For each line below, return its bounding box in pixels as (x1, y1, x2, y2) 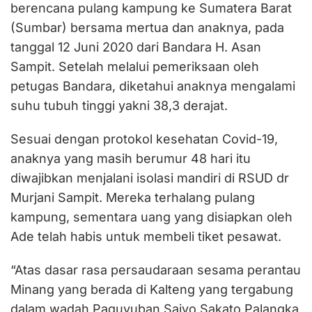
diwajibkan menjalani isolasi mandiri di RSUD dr (10, 171, 289, 186)
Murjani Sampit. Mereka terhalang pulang (10, 190, 255, 205)
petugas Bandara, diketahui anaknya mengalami (10, 79, 295, 94)
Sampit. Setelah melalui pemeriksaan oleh (10, 59, 259, 75)
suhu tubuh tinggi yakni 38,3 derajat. (10, 98, 228, 114)
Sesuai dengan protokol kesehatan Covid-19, (10, 132, 278, 147)
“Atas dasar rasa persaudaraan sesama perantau (10, 263, 301, 278)
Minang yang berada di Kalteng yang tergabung (10, 282, 293, 297)
